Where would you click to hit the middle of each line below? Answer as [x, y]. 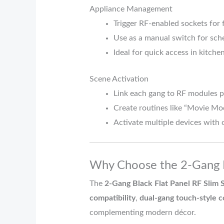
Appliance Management [131, 9]
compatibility [112, 198]
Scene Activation [119, 79]
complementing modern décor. [142, 212]
